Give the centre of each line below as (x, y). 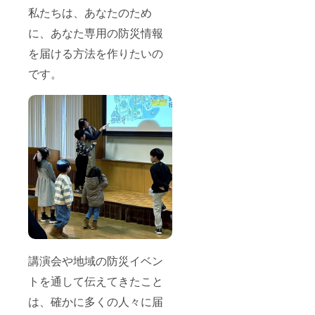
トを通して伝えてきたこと (96, 281)
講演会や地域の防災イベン (96, 260)
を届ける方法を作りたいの (96, 53)
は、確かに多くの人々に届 (96, 301)
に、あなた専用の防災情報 (96, 32)
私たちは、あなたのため (90, 12)
